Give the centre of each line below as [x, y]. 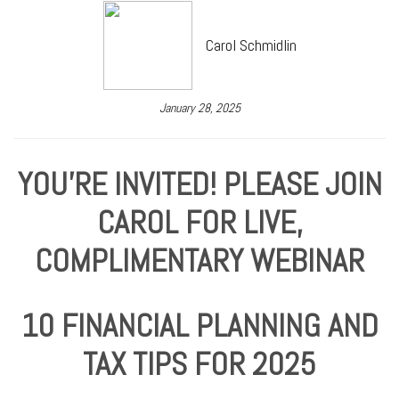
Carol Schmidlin [251, 45]
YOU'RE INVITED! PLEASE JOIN [199, 184]
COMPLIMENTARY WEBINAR [199, 261]
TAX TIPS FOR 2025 [199, 364]
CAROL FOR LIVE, [199, 222]
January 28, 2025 [199, 107]
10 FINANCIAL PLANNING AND [199, 326]
